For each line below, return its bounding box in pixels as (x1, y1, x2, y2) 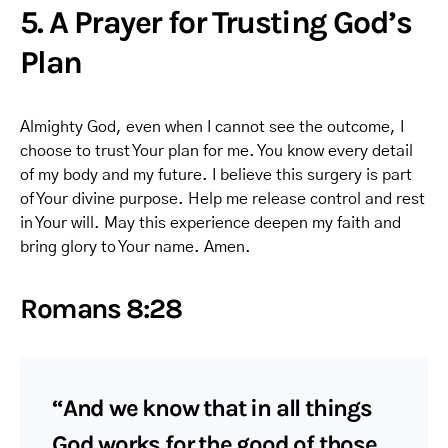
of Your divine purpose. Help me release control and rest (20, 191, 425, 207)
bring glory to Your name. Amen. (20, 239, 251, 255)
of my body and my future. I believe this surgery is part (20, 167, 412, 183)
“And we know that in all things (52, 394, 372, 422)
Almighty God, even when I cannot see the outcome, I (20, 119, 404, 135)
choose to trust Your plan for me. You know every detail (20, 143, 413, 159)
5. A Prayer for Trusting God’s (20, 4, 411, 41)
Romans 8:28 (20, 292, 182, 325)
